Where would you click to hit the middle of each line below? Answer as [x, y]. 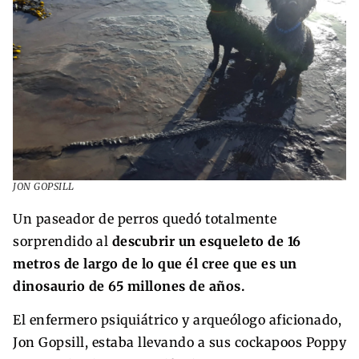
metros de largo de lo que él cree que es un [155, 263]
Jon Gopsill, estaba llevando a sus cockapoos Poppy [179, 342]
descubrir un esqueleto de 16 [206, 241]
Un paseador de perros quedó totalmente [145, 218]
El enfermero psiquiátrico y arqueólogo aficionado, [177, 319]
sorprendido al [63, 241]
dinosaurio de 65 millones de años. [129, 286]
